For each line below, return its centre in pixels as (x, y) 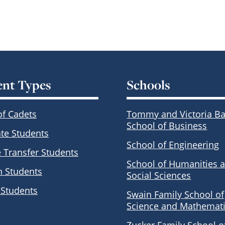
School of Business (167, 126)
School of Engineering (173, 145)
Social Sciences (159, 176)
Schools (149, 84)
